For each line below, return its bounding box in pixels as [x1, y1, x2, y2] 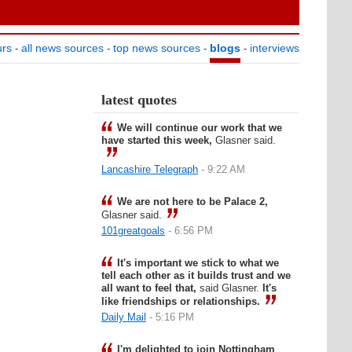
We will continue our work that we [117, 122, 282, 134]
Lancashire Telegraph [101, 163, 198, 175]
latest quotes [101, 92, 177, 108]
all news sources [21, 42, 104, 54]
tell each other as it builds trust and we [101, 269, 291, 281]
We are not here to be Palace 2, [117, 196, 268, 207]
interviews [250, 42, 299, 54]
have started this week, [101, 134, 215, 146]
